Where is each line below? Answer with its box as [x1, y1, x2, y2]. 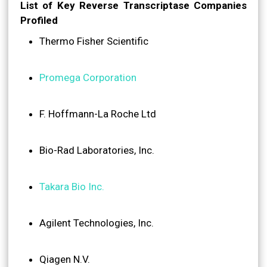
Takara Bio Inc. [39, 180, 104, 193]
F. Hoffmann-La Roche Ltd [39, 107, 156, 120]
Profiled [20, 14, 58, 26]
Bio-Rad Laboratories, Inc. [39, 144, 154, 156]
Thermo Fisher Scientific [39, 35, 148, 47]
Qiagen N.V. [39, 253, 90, 265]
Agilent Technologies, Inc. [39, 216, 154, 229]
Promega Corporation [39, 71, 136, 83]
